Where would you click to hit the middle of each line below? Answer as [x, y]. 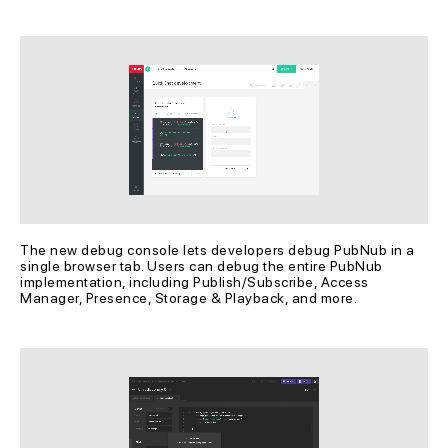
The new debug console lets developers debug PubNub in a [219, 249]
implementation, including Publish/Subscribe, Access [196, 281]
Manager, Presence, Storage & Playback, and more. [188, 297]
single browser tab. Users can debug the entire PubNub [203, 265]
